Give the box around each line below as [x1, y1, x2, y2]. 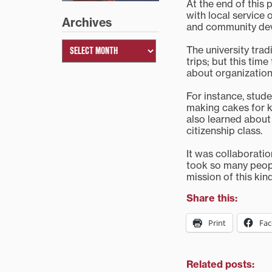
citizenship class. [186, 124, 262, 137]
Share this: [186, 192, 237, 205]
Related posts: [186, 258, 254, 271]
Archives [62, 15, 112, 30]
